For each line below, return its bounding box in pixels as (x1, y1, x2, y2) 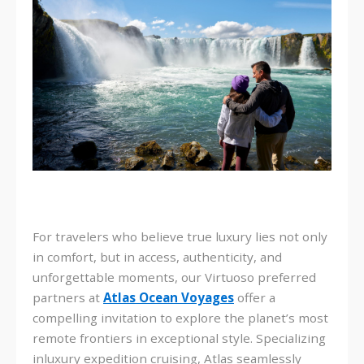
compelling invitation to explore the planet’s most (32, 310, 328, 327)
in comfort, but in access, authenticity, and (32, 249, 282, 266)
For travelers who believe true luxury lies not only (32, 228, 327, 245)
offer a (234, 289, 275, 306)
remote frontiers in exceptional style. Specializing (32, 330, 326, 347)
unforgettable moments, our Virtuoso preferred (32, 269, 316, 286)
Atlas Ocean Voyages (103, 289, 234, 306)
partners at (32, 289, 103, 306)
